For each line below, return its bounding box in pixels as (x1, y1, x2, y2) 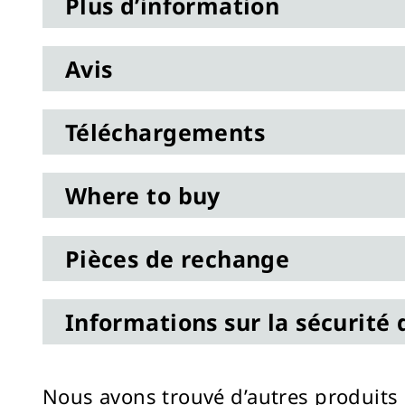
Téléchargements (64, 117, 266, 148)
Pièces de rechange (64, 243, 290, 275)
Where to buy (64, 180, 221, 212)
